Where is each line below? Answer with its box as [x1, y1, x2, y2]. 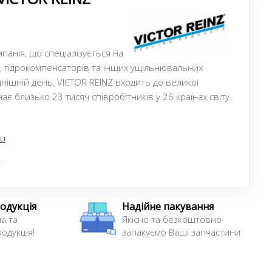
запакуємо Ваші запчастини [122, 226, 240, 238]
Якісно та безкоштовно [122, 213, 222, 225]
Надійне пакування [122, 200, 214, 213]
